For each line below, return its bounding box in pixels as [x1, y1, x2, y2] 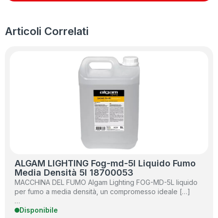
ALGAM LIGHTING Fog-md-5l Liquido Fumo [15, 158, 196, 168]
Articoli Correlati [5, 25, 89, 37]
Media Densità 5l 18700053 [15, 167, 133, 178]
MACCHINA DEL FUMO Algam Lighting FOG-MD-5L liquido [15, 178, 198, 186]
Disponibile [19, 206, 58, 214]
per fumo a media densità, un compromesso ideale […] [15, 187, 190, 196]
